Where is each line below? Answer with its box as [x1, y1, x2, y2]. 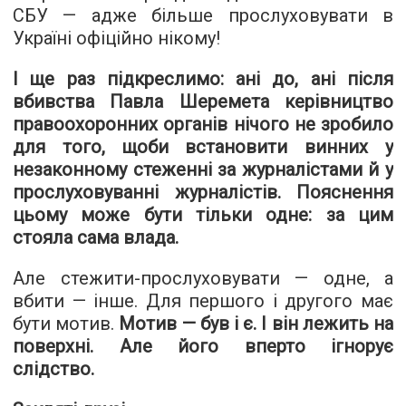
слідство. [13, 358, 94, 381]
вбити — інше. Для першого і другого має [13, 290, 393, 313]
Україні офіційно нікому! [13, 27, 220, 50]
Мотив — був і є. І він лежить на [119, 313, 394, 335]
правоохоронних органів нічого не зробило [13, 113, 393, 136]
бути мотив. [13, 313, 120, 335]
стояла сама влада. [13, 227, 179, 249]
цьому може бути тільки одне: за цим [13, 204, 393, 227]
